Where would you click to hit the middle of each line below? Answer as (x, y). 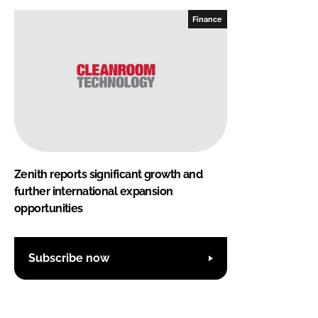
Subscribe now (69, 258)
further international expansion (94, 191)
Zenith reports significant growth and (109, 174)
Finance (208, 19)
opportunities (49, 208)
